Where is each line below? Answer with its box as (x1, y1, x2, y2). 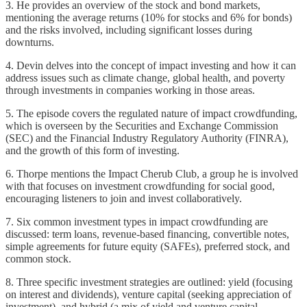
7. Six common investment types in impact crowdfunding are (5, 216, 268, 228)
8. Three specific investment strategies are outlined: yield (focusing (5, 276, 293, 288)
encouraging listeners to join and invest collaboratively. (5, 193, 242, 205)
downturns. (5, 36, 54, 49)
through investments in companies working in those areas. (5, 84, 255, 97)
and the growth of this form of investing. (5, 145, 180, 157)
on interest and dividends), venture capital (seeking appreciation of (5, 288, 291, 301)
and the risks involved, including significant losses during (5, 24, 252, 36)
